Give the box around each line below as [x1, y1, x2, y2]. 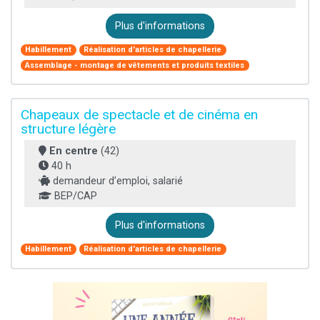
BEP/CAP [51, 190, 97, 203]
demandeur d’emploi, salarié [50, 175, 183, 188]
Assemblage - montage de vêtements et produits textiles [25, 60, 245, 70]
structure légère [21, 121, 116, 138]
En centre [49, 145, 98, 158]
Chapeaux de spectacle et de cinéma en [21, 106, 258, 124]
